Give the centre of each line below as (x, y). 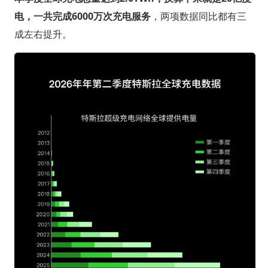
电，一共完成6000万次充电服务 (82, 16)
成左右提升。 (43, 34)
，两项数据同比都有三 (198, 16)
